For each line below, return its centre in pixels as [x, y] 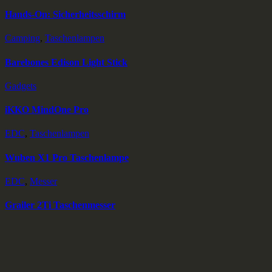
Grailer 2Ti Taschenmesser [60, 205]
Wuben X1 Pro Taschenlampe [67, 157]
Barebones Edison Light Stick [66, 62]
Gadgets [21, 86]
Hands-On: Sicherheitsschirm [65, 15]
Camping [22, 38]
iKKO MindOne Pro [47, 110]
